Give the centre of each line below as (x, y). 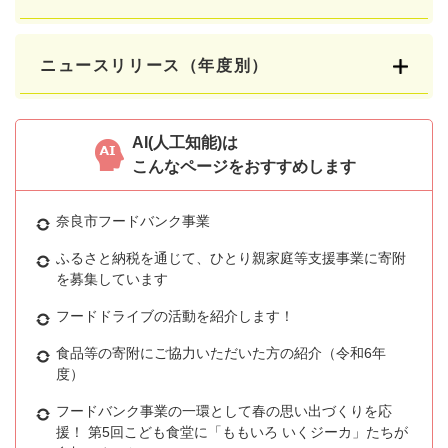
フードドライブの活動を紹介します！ (175, 315)
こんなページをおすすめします (244, 166)
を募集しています (112, 278)
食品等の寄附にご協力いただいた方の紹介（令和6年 (221, 352)
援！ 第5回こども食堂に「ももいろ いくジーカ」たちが (232, 431)
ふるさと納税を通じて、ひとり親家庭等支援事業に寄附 (231, 257)
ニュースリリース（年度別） (154, 65)
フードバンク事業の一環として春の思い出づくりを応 (224, 410)
